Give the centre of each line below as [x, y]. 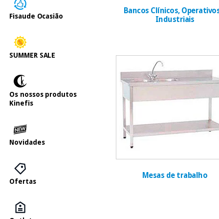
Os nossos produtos [43, 94]
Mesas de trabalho [175, 176]
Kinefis [21, 103]
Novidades [27, 142]
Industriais [175, 19]
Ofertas [23, 181]
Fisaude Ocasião [36, 16]
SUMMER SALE [33, 55]
